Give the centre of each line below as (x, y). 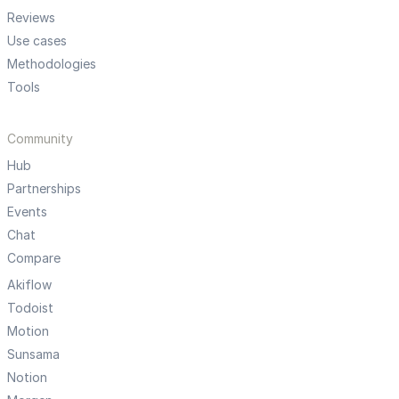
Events (27, 212)
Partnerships (44, 189)
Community (40, 139)
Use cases (37, 41)
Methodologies (52, 64)
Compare (34, 258)
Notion (27, 378)
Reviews (31, 18)
